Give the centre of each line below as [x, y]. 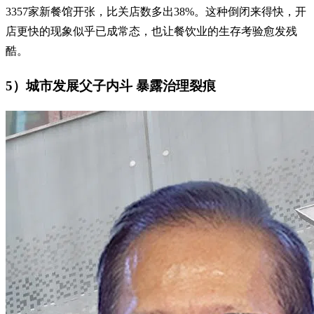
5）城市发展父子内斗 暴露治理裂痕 [111, 86]
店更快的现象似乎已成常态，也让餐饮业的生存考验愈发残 [151, 32]
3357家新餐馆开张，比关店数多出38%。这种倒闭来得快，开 [156, 12]
